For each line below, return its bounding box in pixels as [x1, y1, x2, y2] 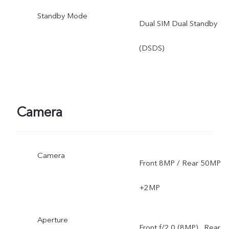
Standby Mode [37, 10, 87, 21]
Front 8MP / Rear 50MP [139, 157, 221, 168]
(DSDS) [139, 42, 164, 53]
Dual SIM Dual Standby [139, 18, 217, 29]
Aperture [37, 214, 68, 225]
